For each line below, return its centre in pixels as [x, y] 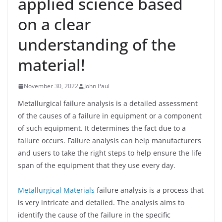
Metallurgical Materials [56, 190]
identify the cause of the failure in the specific [94, 215]
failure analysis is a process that [149, 190]
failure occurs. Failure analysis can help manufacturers [110, 141]
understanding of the [97, 45]
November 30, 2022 [51, 86]
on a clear [54, 24]
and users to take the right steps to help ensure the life [110, 153]
